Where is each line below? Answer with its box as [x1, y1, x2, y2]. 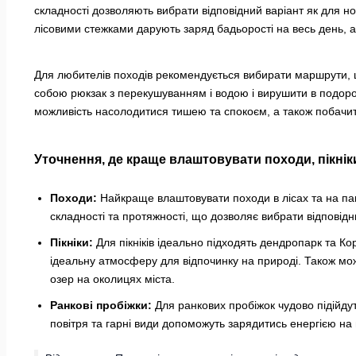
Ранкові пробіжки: [50, 299, 152, 312]
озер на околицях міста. [50, 273, 175, 286]
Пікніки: [50, 236, 93, 250]
